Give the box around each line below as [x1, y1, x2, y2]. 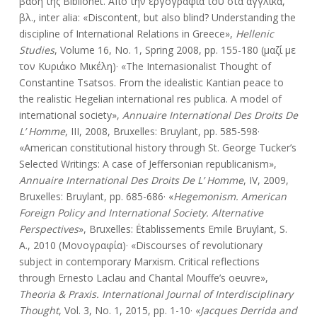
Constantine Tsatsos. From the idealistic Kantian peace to [18, 76, 284, 90]
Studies [18, 43, 54, 57]
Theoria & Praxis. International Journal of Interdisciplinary [18, 287, 293, 301]
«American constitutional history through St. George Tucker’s [18, 141, 296, 155]
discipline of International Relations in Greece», [18, 27, 236, 41]
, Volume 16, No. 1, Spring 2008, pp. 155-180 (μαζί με [54, 43, 296, 57]
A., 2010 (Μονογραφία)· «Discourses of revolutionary [18, 238, 263, 253]
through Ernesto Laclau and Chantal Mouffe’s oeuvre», [18, 271, 268, 285]
